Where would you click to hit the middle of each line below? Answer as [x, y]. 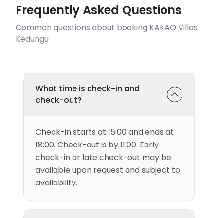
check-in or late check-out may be [103, 157]
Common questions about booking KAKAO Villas [107, 27]
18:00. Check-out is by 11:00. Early [97, 145]
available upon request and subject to [108, 170]
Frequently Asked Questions [99, 10]
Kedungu [32, 39]
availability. [56, 183]
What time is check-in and [88, 88]
